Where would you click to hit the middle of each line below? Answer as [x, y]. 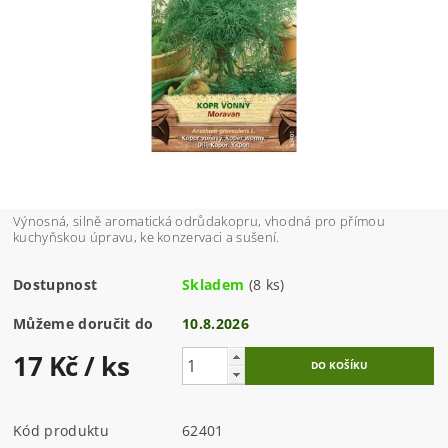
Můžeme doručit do [83, 324]
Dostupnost [55, 285]
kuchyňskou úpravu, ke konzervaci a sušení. [146, 237]
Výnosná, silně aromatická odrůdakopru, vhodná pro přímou [199, 221]
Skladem [213, 285]
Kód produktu [61, 431]
